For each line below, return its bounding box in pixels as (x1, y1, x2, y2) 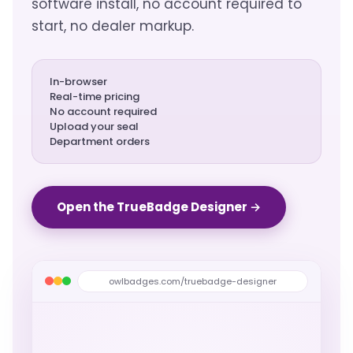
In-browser (50, 73, 107, 89)
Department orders (50, 133, 150, 149)
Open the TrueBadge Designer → (57, 198, 261, 215)
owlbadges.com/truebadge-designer (109, 274, 277, 288)
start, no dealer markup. (32, 16, 194, 35)
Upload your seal (50, 118, 139, 134)
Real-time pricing (50, 88, 139, 104)
